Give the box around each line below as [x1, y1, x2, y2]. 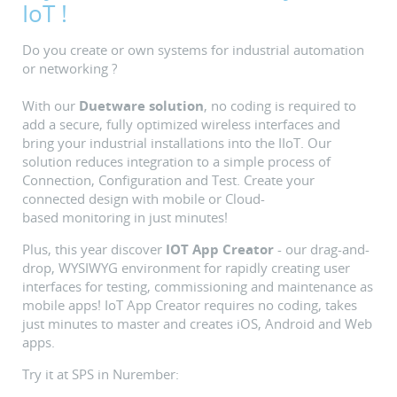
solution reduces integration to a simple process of [22, 152, 331, 171]
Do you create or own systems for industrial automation [22, 41, 364, 59]
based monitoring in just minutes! [22, 208, 228, 227]
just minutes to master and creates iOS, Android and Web [22, 315, 372, 333]
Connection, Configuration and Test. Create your [22, 171, 315, 190]
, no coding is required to [204, 97, 356, 115]
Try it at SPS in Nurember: [22, 365, 179, 384]
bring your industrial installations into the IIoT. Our [22, 134, 331, 152]
